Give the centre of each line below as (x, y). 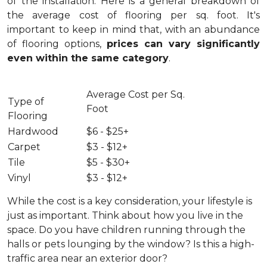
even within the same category (88, 58)
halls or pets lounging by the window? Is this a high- (131, 244)
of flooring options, (57, 44)
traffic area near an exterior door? (87, 258)
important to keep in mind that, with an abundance (133, 30)
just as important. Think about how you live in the (125, 215)
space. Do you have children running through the (126, 230)
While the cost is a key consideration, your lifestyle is (130, 201)
